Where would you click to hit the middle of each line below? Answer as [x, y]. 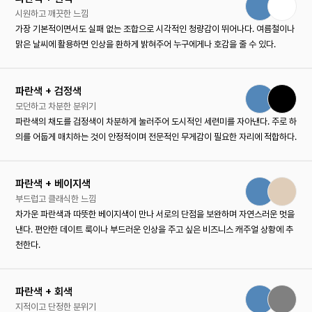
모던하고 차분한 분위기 [56, 106]
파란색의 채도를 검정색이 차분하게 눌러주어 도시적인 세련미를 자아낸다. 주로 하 [156, 121]
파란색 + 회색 [44, 291]
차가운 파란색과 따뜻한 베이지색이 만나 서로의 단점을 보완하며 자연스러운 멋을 [155, 214]
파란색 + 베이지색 [53, 184]
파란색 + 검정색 [48, 91]
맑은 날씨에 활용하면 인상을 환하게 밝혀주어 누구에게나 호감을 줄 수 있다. [146, 44]
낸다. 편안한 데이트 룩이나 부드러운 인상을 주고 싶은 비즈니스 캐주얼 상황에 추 [154, 229]
